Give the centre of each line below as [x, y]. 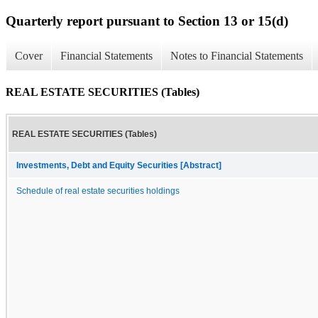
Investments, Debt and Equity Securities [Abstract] [119, 165]
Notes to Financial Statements [237, 56]
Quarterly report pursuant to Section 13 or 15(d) [147, 21]
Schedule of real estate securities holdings [98, 191]
